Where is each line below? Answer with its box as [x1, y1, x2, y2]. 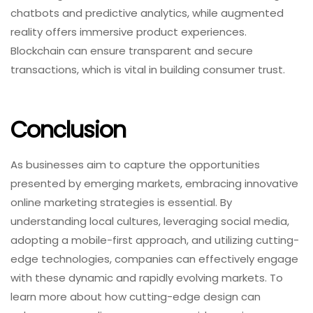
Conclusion [10, 113, 126, 145]
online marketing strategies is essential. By [10, 195, 232, 210]
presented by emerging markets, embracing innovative [10, 176, 298, 191]
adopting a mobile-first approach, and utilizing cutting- [10, 233, 299, 248]
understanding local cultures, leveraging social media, [10, 214, 289, 229]
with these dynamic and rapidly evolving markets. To [10, 270, 283, 286]
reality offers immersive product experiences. [10, 24, 247, 40]
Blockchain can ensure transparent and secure [10, 43, 253, 59]
